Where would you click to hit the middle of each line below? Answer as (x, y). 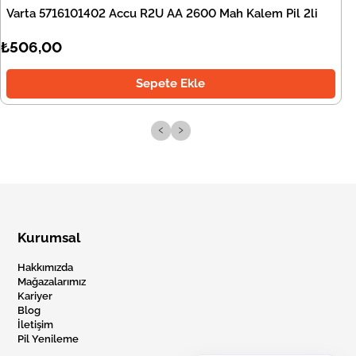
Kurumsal (49, 238)
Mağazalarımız (52, 282)
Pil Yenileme (48, 339)
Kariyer (35, 296)
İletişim (36, 325)
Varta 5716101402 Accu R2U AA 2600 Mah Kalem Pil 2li (162, 14)
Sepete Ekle (171, 84)
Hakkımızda (46, 268)
